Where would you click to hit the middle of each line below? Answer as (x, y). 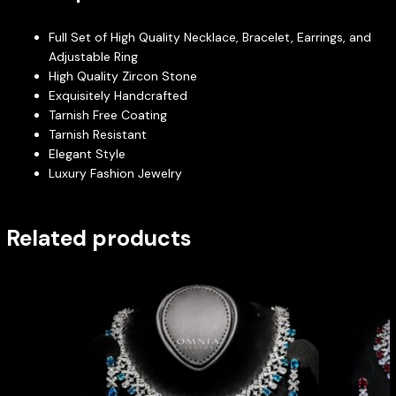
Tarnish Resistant (97, 135)
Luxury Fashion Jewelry (115, 174)
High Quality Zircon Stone (122, 76)
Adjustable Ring (93, 57)
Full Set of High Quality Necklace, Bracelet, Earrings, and (209, 38)
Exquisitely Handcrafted (118, 96)
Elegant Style (87, 154)
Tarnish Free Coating (107, 115)
